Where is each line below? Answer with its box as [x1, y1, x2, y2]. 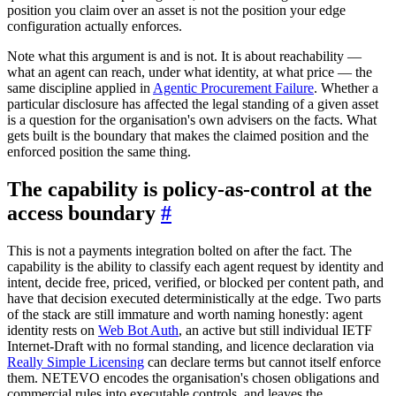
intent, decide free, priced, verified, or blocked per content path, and [7, 274, 384, 290]
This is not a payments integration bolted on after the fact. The [7, 242, 352, 258]
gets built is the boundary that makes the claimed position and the [7, 127, 369, 143]
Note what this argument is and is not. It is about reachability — [7, 48, 362, 64]
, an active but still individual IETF [179, 322, 372, 338]
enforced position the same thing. [7, 143, 191, 159]
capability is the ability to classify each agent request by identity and [7, 258, 384, 274]
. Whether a [314, 80, 378, 95]
